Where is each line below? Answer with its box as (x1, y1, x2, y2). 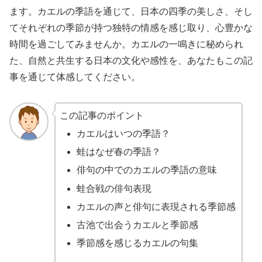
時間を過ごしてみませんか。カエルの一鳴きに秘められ (9, 39, 243, 50)
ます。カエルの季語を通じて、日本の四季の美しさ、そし (9, 6, 253, 17)
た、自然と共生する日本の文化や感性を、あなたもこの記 (9, 56, 253, 66)
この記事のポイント (59, 110, 144, 120)
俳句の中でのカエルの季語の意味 (76, 165, 217, 175)
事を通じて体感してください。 (9, 72, 140, 82)
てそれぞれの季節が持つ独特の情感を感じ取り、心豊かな (9, 23, 253, 33)
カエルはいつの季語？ (76, 129, 170, 139)
